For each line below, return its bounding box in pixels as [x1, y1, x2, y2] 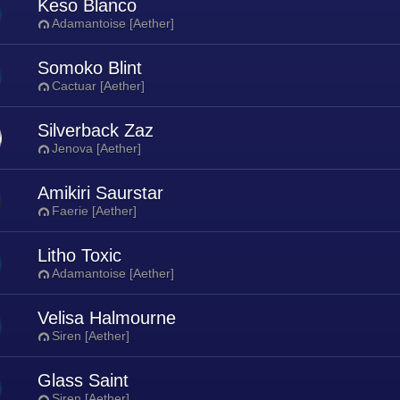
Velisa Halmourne [37, 308, 176, 328]
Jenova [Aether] [52, 141, 141, 155]
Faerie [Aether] [52, 204, 137, 218]
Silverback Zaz [37, 121, 154, 140]
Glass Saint [37, 371, 129, 390]
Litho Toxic [37, 246, 121, 265]
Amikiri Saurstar [37, 183, 163, 203]
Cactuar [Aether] [52, 79, 145, 93]
